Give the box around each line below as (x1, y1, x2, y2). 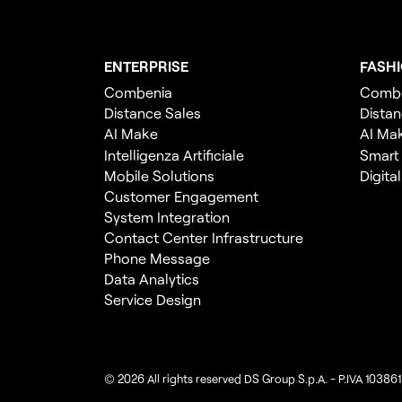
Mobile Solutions (103, 166, 214, 184)
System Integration (103, 207, 230, 225)
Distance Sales (103, 104, 201, 122)
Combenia (103, 83, 172, 101)
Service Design (103, 290, 201, 308)
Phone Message (103, 249, 214, 267)
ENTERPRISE (103, 57, 188, 75)
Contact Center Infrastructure (103, 228, 303, 246)
